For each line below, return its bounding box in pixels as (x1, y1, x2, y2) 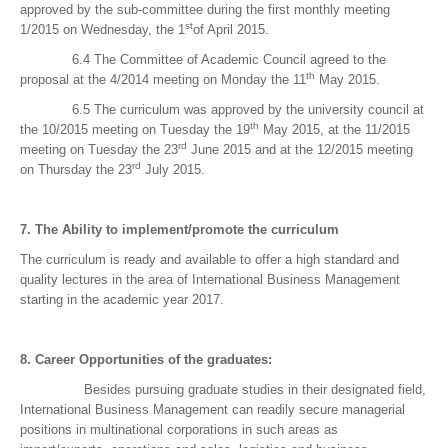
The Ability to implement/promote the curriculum (35, 222, 339, 238)
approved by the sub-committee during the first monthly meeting (20, 2, 390, 18)
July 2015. (141, 162, 205, 178)
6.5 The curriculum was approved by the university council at (20, 102, 424, 118)
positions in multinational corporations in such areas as (20, 422, 338, 438)
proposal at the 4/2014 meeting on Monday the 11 (20, 72, 306, 88)
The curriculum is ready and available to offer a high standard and (20, 252, 399, 268)
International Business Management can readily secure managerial (20, 402, 405, 418)
